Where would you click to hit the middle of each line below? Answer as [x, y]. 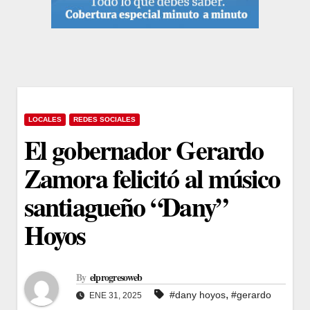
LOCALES [45, 119]
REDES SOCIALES [104, 119]
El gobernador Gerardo [144, 149]
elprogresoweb [116, 277]
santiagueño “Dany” [126, 206]
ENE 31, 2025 [115, 296]
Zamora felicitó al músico [152, 178]
